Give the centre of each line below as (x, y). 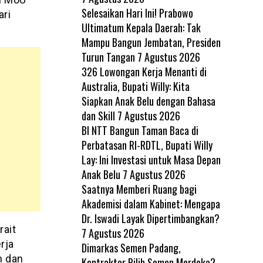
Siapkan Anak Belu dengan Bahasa (148, 101)
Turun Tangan (108, 57)
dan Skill (98, 116)
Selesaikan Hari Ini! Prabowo (137, 13)
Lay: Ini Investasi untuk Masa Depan (151, 160)
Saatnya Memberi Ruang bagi (139, 189)
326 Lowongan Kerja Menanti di (144, 72)
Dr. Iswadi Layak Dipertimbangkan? (150, 218)
